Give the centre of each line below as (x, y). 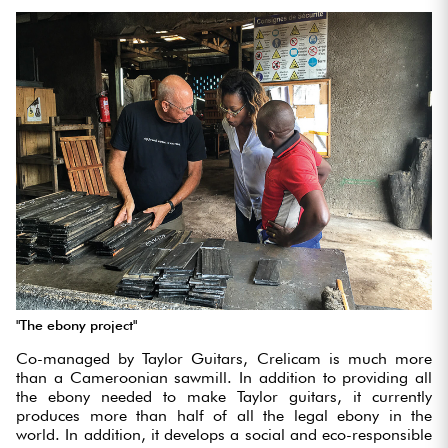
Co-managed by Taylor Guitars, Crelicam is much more (224, 359)
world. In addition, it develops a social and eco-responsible (224, 435)
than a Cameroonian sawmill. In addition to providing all (224, 378)
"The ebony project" (76, 325)
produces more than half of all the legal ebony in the (224, 416)
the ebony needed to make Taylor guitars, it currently (224, 397)
